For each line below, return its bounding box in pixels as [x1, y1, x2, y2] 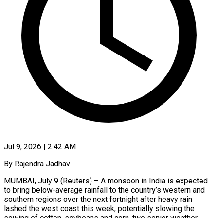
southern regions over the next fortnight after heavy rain [4, 194, 192, 204]
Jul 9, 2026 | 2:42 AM [4, 142, 76, 151]
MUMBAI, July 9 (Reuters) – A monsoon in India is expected [4, 176, 208, 185]
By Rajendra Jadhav [4, 159, 70, 168]
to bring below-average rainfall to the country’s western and [4, 185, 205, 195]
